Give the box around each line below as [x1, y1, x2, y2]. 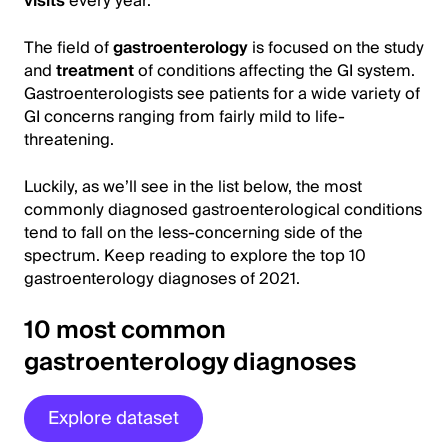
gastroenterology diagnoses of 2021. [24, 264, 300, 293]
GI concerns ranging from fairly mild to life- [24, 102, 345, 131]
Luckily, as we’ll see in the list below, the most [24, 172, 362, 201]
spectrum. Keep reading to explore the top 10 [24, 241, 366, 270]
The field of [24, 33, 113, 62]
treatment [56, 56, 134, 85]
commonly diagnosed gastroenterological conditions [24, 195, 422, 224]
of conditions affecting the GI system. [134, 56, 415, 85]
